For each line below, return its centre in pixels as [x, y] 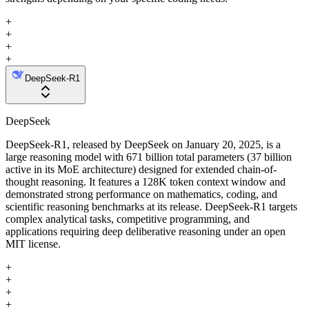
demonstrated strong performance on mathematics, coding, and [141, 194]
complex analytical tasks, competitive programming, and [128, 219]
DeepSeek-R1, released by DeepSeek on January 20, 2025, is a [143, 144]
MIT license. [33, 243]
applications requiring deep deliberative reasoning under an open [146, 231]
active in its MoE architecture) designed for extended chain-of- [141, 169]
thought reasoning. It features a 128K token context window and [146, 181]
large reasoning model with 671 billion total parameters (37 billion [149, 157]
